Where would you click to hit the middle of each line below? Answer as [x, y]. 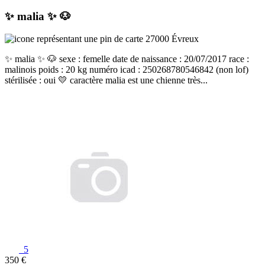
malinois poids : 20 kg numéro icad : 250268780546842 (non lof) [127, 70]
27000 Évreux [171, 39]
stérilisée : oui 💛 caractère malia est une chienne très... [106, 80]
